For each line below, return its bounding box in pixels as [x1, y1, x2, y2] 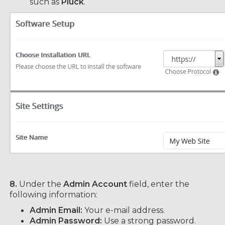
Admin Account [63, 179, 127, 189]
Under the [17, 179, 63, 189]
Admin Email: [30, 205, 82, 215]
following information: [10, 190, 97, 199]
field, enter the [127, 179, 189, 189]
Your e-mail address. [82, 205, 165, 215]
